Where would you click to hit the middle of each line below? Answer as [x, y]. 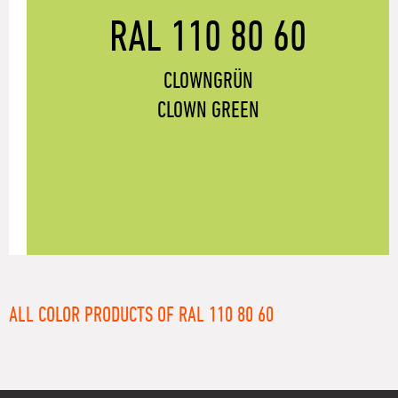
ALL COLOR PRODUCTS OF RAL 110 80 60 [141, 315]
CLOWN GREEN [208, 111]
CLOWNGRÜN [208, 81]
